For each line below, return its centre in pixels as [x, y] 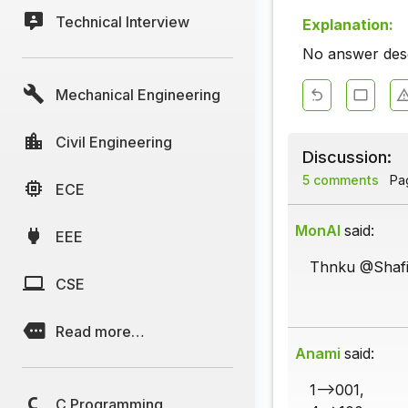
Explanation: [348, 25]
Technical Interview [122, 21]
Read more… [100, 331]
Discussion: [347, 157]
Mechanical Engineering [138, 94]
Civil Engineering [114, 142]
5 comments [341, 180]
